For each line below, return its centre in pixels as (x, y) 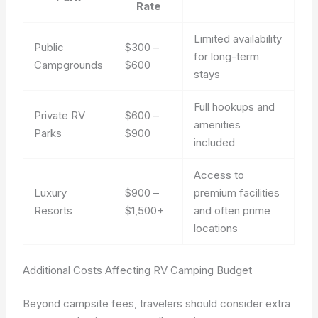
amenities (218, 125)
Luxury (51, 193)
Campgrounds (69, 65)
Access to (219, 175)
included (215, 142)
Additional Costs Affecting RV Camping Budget (138, 270)
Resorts (54, 210)
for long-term (227, 56)
